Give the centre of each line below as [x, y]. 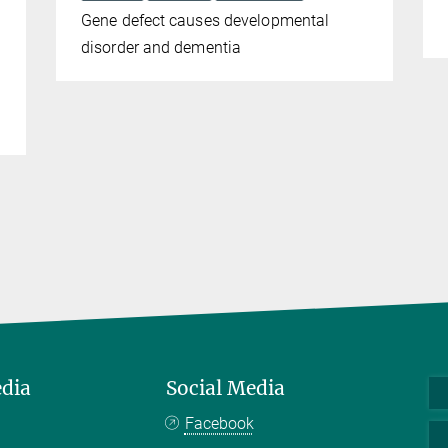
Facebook [219, 424]
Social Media [225, 388]
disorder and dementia [161, 48]
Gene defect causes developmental [205, 21]
